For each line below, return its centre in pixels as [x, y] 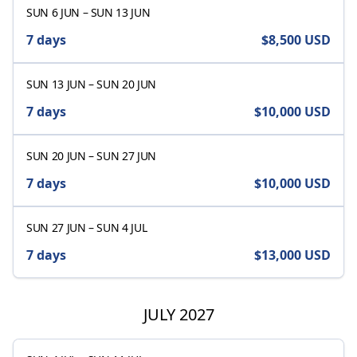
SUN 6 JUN [53, 12]
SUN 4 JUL [122, 227]
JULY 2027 [178, 314]
